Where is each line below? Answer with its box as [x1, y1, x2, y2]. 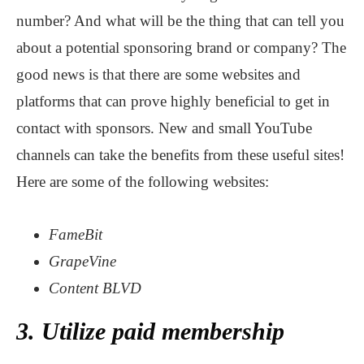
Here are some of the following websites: [16, 172, 269, 190]
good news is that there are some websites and [16, 65, 301, 83]
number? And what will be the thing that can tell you [16, 11, 344, 29]
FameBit [49, 225, 102, 243]
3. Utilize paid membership [16, 317, 284, 344]
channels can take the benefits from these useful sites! [16, 145, 344, 163]
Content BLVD [49, 279, 141, 297]
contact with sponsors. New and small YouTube [16, 119, 312, 136]
